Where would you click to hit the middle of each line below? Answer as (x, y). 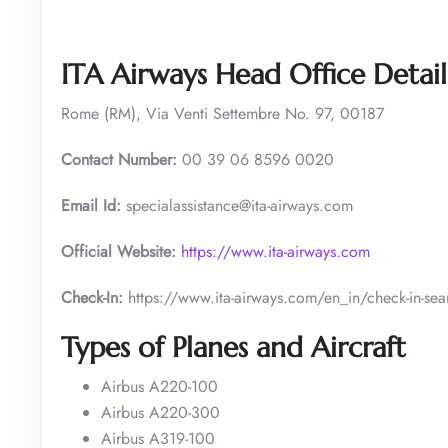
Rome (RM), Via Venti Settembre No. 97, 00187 (222, 113)
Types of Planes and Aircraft (233, 347)
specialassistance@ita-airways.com (239, 205)
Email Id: (93, 205)
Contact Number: (119, 159)
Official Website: (118, 251)
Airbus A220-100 (159, 386)
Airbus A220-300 (160, 412)
